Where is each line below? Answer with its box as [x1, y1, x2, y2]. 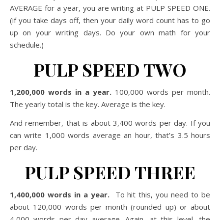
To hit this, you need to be [109, 190, 211, 199]
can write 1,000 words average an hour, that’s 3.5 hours [10, 130, 210, 140]
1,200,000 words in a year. [10, 87, 111, 97]
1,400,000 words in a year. [10, 190, 110, 199]
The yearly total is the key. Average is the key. [10, 99, 165, 109]
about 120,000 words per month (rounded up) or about [10, 202, 210, 212]
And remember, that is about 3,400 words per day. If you [10, 118, 210, 128]
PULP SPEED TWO [33, 57, 187, 81]
